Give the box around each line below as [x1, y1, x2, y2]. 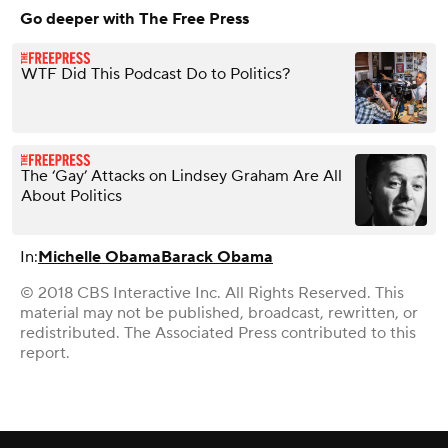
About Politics [21, 185, 122, 206]
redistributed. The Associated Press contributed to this [20, 322, 416, 343]
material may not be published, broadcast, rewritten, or [20, 302, 418, 323]
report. [20, 342, 70, 363]
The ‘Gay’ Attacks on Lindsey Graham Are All [21, 165, 342, 186]
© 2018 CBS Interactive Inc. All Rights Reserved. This [20, 282, 404, 303]
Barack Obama [161, 246, 273, 267]
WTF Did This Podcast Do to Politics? [21, 63, 290, 84]
